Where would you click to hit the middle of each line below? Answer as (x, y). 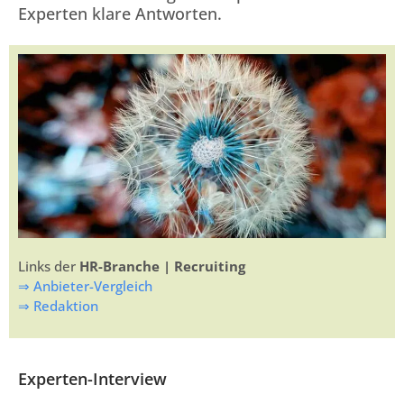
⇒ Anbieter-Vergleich (85, 286)
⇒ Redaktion (58, 306)
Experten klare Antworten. (120, 13)
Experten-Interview (92, 378)
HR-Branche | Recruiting (162, 266)
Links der (49, 266)
